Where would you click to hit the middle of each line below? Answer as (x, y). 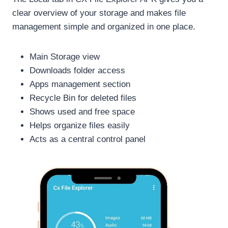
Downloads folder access (77, 70)
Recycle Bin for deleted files (83, 98)
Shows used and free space (82, 111)
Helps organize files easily (80, 125)
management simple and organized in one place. (104, 26)
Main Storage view (65, 56)
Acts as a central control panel (88, 139)
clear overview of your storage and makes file (99, 13)
